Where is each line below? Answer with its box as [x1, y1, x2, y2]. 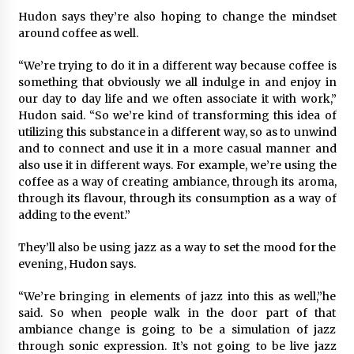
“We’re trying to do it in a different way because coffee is [17, 58, 337, 73]
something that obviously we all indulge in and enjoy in [17, 75, 337, 89]
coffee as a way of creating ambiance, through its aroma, [17, 175, 337, 189]
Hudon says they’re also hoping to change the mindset [17, 9, 337, 24]
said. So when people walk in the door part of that [17, 306, 337, 320]
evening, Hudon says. [17, 257, 136, 271]
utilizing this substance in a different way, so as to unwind [17, 125, 337, 139]
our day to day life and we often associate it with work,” [17, 92, 337, 106]
